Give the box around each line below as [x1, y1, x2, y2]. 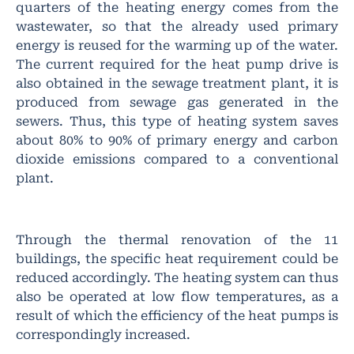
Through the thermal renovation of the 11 [16, 232, 338, 248]
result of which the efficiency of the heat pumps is [16, 308, 338, 324]
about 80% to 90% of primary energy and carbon [16, 132, 338, 148]
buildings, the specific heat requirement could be [16, 251, 338, 267]
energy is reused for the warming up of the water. [16, 37, 338, 53]
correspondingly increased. [16, 327, 190, 343]
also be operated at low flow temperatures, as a [16, 289, 338, 305]
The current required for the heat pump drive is [16, 56, 338, 72]
